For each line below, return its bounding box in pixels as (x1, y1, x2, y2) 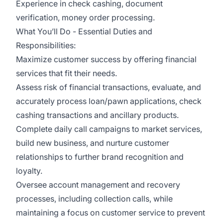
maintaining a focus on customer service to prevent (16, 208, 205, 218)
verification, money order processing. (16, 12, 155, 22)
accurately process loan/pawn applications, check (16, 96, 202, 106)
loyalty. (16, 166, 44, 176)
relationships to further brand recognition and (16, 152, 184, 162)
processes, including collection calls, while (16, 194, 173, 204)
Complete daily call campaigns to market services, (16, 124, 202, 134)
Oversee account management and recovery (16, 180, 180, 190)
